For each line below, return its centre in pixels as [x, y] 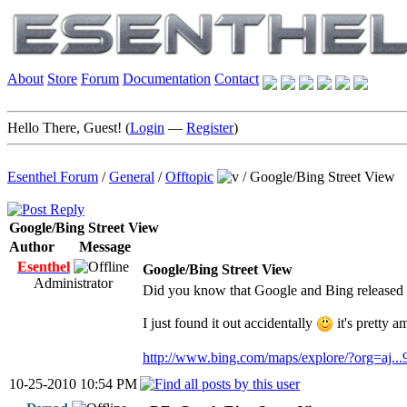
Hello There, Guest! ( [69, 128]
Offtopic [189, 177]
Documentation [167, 79]
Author [32, 247]
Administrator [73, 283]
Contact [237, 79]
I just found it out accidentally [229, 323]
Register [210, 128]
